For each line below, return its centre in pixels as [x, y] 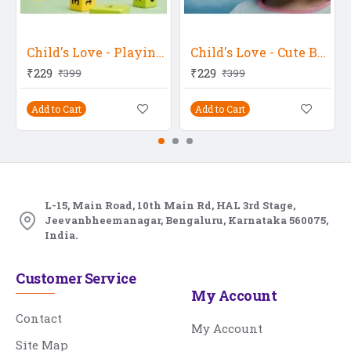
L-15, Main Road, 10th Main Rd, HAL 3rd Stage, [170, 205]
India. [61, 235]
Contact [39, 318]
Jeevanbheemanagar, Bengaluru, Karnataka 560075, [186, 220]
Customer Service [76, 278]
